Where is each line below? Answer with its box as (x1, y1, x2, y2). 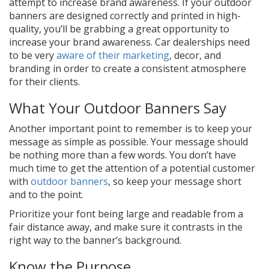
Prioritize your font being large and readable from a (9, 207, 243, 220)
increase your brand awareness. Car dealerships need (9, 35, 250, 49)
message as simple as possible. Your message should (9, 134, 248, 148)
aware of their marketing (56, 48, 169, 62)
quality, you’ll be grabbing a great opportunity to (9, 22, 229, 35)
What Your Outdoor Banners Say (9, 97, 226, 118)
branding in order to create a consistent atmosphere (9, 61, 246, 75)
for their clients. (9, 74, 80, 88)
